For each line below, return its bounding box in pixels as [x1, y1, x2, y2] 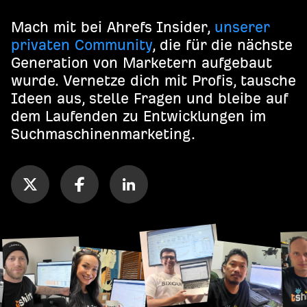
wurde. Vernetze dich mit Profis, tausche [11, 72, 296, 88]
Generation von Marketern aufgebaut [11, 54, 272, 71]
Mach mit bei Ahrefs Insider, [11, 19, 214, 35]
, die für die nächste [152, 36, 293, 53]
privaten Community [11, 36, 152, 53]
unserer [214, 19, 269, 35]
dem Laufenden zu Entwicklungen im [11, 108, 266, 124]
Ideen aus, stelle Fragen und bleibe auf [11, 90, 288, 106]
